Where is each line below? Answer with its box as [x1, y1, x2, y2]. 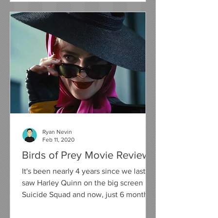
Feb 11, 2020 [42, 136, 74, 144]
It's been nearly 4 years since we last [22, 166, 145, 175]
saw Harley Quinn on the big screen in [22, 178, 151, 187]
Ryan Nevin [42, 128, 72, 135]
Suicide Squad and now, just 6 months [22, 190, 151, 199]
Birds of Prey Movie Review [22, 149, 150, 161]
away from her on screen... [22, 201, 111, 210]
